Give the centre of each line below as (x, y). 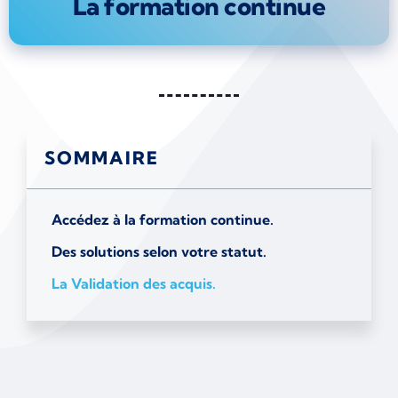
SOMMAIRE (102, 158)
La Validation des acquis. (134, 284)
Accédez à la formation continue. (163, 220)
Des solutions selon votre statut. (159, 252)
